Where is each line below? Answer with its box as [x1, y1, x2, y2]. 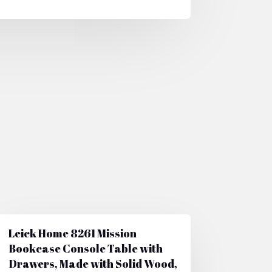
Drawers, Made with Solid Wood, [8, 256, 177, 271]
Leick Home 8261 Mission [8, 225, 137, 240]
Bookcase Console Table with [8, 240, 163, 256]
